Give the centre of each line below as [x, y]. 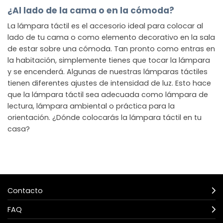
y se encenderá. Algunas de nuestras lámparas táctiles [108, 71]
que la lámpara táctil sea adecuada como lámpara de [108, 94]
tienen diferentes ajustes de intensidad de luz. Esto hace [109, 83]
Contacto [25, 190]
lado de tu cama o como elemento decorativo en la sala [111, 37]
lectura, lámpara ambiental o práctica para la [91, 106]
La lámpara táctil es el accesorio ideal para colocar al [105, 26]
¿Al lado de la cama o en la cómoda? [91, 11]
